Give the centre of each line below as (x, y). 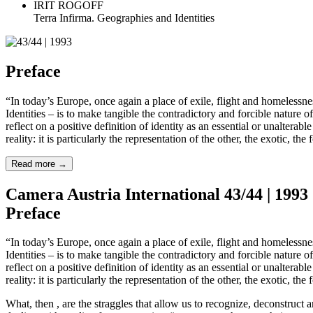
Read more (35, 163)
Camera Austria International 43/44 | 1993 (157, 194)
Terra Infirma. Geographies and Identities (124, 17)
